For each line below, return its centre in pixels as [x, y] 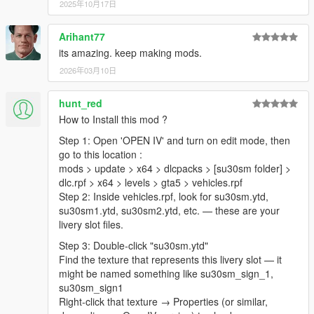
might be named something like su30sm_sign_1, [166, 274]
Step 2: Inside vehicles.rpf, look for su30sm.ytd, [164, 197]
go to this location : [101, 155]
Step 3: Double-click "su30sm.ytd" [134, 246]
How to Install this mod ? [113, 120]
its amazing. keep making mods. [130, 53]
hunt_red [81, 103]
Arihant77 [82, 37]
